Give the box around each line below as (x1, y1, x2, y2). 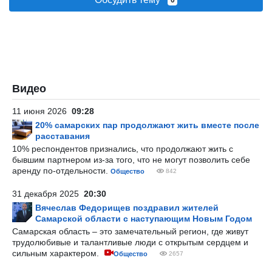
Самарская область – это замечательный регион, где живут (12, 226, 248, 236)
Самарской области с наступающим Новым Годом (35, 214, 252, 223)
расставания (35, 131, 90, 141)
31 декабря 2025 (12, 189, 84, 199)
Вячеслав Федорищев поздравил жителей (35, 203, 219, 212)
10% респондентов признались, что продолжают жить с (12, 144, 233, 154)
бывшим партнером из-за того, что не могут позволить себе (12, 155, 250, 165)
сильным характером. (12, 248, 101, 258)
